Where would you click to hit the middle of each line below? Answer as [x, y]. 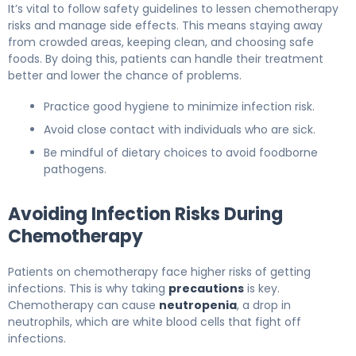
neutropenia [198, 305]
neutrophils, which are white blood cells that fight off [155, 321]
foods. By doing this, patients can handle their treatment [166, 58]
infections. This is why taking [88, 288]
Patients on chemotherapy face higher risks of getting [159, 271]
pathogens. [75, 169]
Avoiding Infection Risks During [145, 214]
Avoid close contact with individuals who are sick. [180, 129]
